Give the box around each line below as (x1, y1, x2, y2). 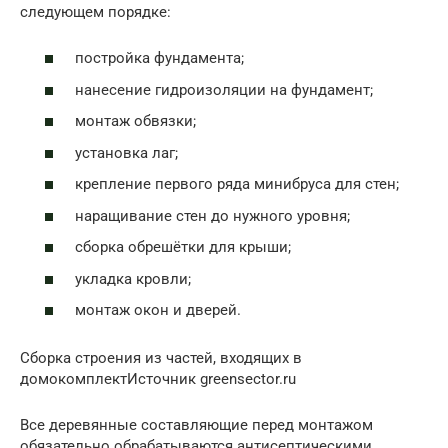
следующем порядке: (20, 2, 171, 21)
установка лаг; (75, 143, 178, 162)
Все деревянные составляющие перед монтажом (20, 416, 373, 435)
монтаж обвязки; (75, 112, 196, 131)
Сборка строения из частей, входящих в (20, 349, 302, 368)
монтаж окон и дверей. (75, 301, 241, 320)
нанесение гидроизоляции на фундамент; (75, 80, 373, 99)
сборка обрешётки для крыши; (75, 238, 291, 257)
